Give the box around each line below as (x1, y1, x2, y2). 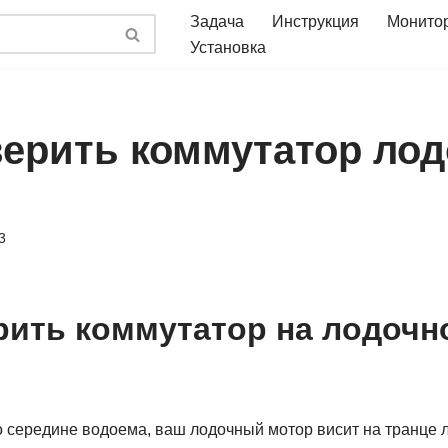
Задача (190, 13, 244, 30)
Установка (190, 39, 266, 56)
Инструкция (272, 13, 359, 30)
